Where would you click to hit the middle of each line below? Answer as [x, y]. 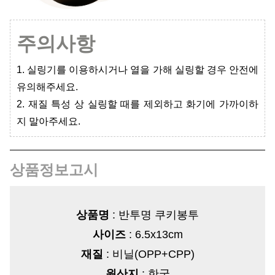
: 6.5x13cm [154, 235]
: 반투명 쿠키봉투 [154, 215]
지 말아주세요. [48, 122]
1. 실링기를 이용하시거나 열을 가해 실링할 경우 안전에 [137, 70]
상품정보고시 [54, 170]
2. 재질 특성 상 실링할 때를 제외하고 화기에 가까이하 [137, 104]
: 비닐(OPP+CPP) [149, 254]
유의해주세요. [47, 87]
